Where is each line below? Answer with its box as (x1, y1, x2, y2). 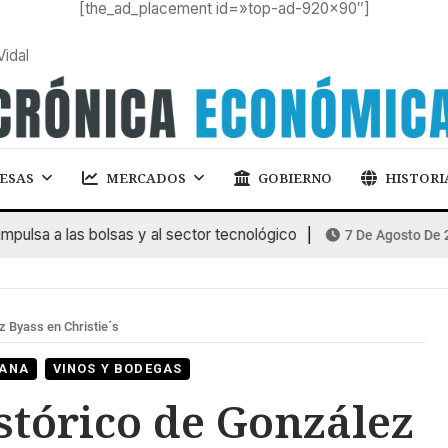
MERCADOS (106, 169, 187, 188)
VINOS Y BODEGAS (52, 360, 183, 376)
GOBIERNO (258, 169, 333, 188)
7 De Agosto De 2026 (306, 226, 438, 243)
